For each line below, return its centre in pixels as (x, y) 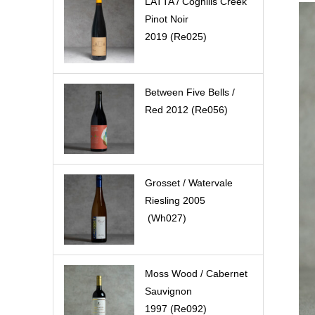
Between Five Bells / (189, 92)
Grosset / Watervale (188, 183)
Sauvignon (168, 291)
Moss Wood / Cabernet (196, 274)
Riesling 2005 (180, 200)
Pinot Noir (166, 19)
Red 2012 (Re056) (186, 110)
